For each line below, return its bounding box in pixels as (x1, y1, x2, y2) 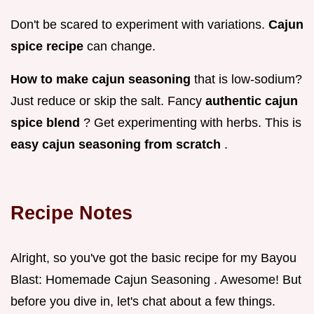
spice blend (11, 115, 83, 130)
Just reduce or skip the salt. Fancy (11, 93, 205, 108)
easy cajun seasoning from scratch (11, 137, 224, 151)
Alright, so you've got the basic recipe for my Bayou (11, 250, 296, 265)
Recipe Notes (11, 201, 132, 224)
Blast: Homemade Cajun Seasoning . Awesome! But (11, 272, 301, 287)
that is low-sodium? (194, 71, 302, 86)
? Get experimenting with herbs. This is (83, 115, 301, 130)
